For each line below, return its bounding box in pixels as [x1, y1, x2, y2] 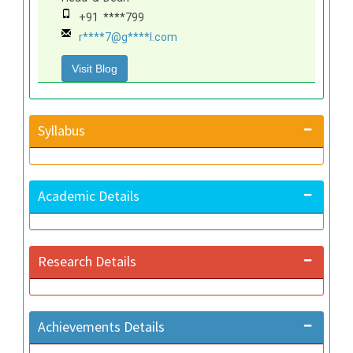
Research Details [38, 251, 137, 270]
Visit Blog [72, 61, 118, 75]
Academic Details [38, 186, 140, 205]
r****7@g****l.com [79, 30, 178, 43]
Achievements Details [38, 317, 165, 336]
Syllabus [38, 121, 86, 139]
